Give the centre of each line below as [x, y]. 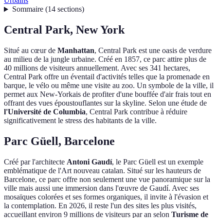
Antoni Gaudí [89, 162]
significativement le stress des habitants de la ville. [80, 121]
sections [69, 9]
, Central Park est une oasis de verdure [153, 51]
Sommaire [27, 9]
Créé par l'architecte [35, 162]
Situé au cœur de [31, 51]
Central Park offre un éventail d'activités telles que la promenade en [107, 77]
